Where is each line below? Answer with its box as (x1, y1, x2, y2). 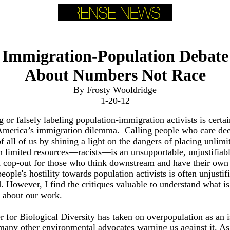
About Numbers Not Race (24, 66, 206, 84)
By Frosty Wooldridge (73, 85, 157, 95)
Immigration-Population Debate (2, 47, 228, 65)
